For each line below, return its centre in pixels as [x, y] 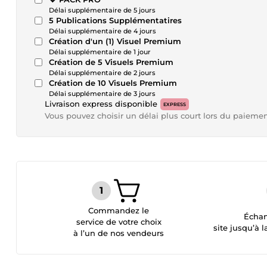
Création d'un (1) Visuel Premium [115, 41]
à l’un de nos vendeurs [119, 233]
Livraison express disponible [101, 104]
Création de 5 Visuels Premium [111, 62]
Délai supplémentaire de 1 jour [100, 52]
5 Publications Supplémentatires [115, 20]
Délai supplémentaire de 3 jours [102, 94]
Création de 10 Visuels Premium [113, 83]
